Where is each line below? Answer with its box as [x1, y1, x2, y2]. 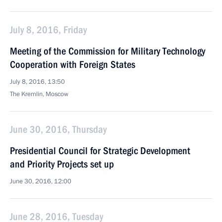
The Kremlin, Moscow [10, 90, 68, 99]
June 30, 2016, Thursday [10, 123, 107, 135]
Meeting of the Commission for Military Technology [10, 45, 205, 57]
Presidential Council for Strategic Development [10, 145, 190, 157]
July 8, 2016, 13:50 [10, 77, 65, 86]
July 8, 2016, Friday [10, 24, 87, 36]
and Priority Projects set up [10, 158, 114, 170]
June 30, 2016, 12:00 [10, 177, 71, 186]
